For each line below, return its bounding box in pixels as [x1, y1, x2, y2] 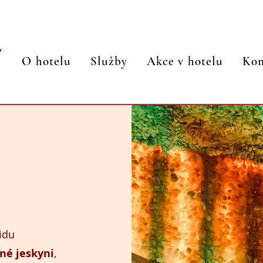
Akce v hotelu [147, 54, 223, 69]
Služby [90, 54, 128, 69]
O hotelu [22, 54, 71, 69]
